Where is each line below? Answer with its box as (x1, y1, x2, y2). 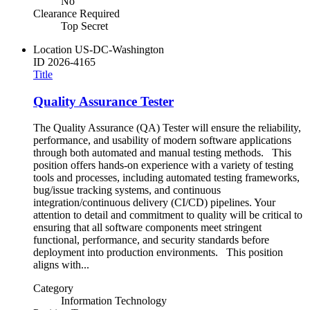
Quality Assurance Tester (33, 93, 174, 109)
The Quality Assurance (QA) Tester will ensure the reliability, (33, 122, 301, 134)
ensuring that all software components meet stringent (33, 221, 262, 234)
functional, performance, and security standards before (33, 234, 269, 246)
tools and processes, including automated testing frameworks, (33, 172, 300, 184)
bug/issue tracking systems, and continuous (33, 184, 221, 197)
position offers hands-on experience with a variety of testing (33, 159, 293, 172)
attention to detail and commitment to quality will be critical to (33, 209, 302, 221)
